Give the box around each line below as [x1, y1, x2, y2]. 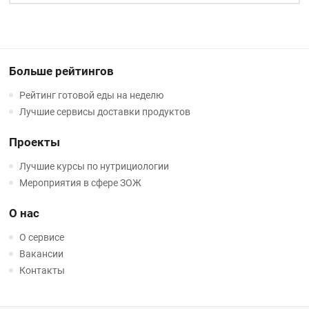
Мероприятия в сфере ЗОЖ [19, 177, 142, 189]
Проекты [9, 135, 61, 150]
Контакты [19, 265, 66, 277]
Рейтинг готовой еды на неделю [19, 90, 164, 101]
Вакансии [19, 248, 64, 260]
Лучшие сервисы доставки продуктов [19, 106, 191, 118]
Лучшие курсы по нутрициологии [19, 161, 170, 172]
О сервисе [19, 232, 65, 243]
